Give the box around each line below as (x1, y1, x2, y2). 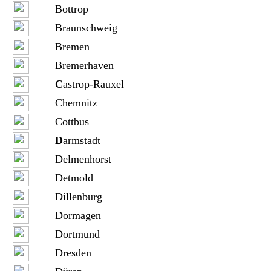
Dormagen (54, 209, 101, 221)
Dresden (54, 247, 91, 259)
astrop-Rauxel (62, 78, 124, 90)
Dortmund (54, 228, 100, 240)
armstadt (62, 134, 100, 146)
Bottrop (54, 3, 88, 15)
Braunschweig (54, 22, 117, 34)
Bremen (54, 41, 90, 53)
